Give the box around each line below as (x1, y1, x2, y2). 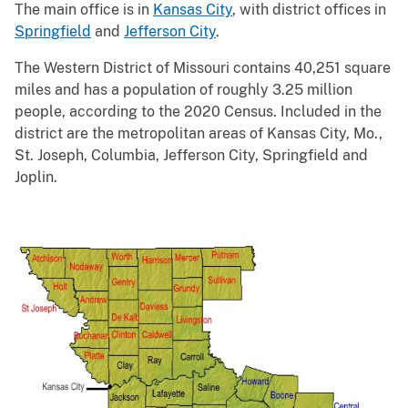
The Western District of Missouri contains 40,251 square (15, 58, 391, 76)
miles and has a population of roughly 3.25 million (15, 80, 352, 98)
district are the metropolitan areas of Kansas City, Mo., (15, 124, 382, 142)
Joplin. (15, 168, 57, 186)
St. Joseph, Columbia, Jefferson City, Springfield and (15, 146, 368, 164)
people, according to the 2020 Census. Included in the (15, 102, 382, 120)
